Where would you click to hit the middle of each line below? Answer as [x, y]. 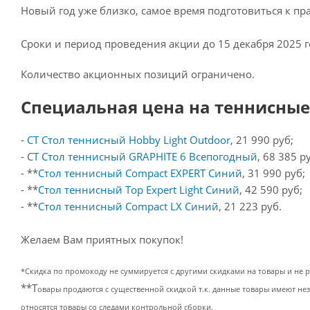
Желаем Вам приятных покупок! [102, 239]
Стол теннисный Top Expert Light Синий [139, 190]
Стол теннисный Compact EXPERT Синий [140, 173]
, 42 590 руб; [271, 190]
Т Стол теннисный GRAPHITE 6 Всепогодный [145, 156]
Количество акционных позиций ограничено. [138, 74]
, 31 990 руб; [274, 173]
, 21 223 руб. [250, 206]
